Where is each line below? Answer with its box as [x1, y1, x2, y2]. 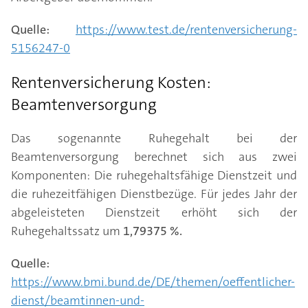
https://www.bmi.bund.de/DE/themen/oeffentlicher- [11, 274, 295, 290]
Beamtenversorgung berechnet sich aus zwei [11, 148, 297, 165]
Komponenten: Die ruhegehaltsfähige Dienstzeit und [11, 167, 297, 184]
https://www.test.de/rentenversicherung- [76, 21, 297, 38]
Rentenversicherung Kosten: [11, 71, 211, 93]
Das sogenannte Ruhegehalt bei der [11, 130, 297, 146]
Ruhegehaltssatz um [11, 223, 123, 239]
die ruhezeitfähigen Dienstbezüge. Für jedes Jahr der [11, 186, 297, 202]
